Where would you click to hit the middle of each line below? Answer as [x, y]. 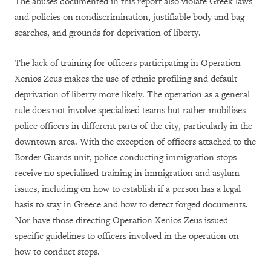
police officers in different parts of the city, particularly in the [133, 126]
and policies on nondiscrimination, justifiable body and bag [129, 18]
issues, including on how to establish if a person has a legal [128, 189]
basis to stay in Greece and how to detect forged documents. [131, 205]
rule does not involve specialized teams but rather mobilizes [130, 111]
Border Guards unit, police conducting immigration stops [126, 158]
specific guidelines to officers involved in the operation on [127, 237]
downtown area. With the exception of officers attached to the [135, 142]
